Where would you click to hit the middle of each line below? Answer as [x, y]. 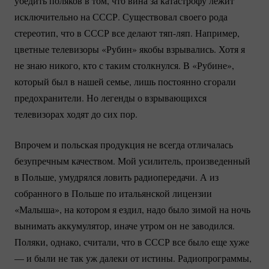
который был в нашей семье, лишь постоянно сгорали [125, 82]
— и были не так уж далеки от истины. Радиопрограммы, [133, 258]
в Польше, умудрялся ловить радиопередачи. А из [116, 177]
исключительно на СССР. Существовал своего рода [121, 17]
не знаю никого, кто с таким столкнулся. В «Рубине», [124, 65]
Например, [216, 33]
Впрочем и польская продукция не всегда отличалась [124, 145]
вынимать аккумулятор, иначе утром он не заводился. [125, 226]
